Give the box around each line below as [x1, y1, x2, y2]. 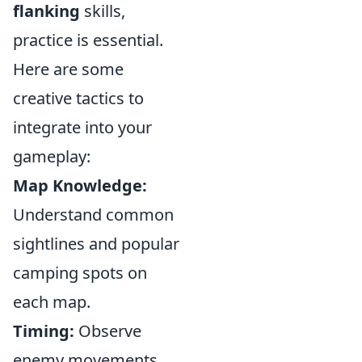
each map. [13, 291, 90, 313]
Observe [74, 320, 141, 342]
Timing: [13, 320, 74, 342]
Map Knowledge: [13, 175, 147, 196]
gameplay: [13, 145, 90, 167]
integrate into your [13, 116, 152, 138]
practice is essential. [13, 29, 163, 51]
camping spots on [13, 262, 147, 284]
